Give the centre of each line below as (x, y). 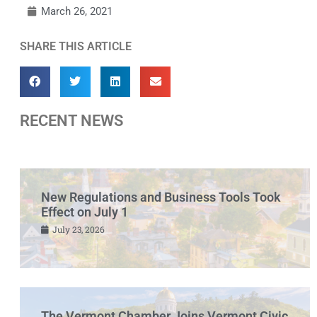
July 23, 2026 (77, 229)
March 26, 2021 (77, 11)
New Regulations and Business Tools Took (161, 197)
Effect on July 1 (85, 212)
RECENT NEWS (71, 120)
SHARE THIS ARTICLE (76, 46)
